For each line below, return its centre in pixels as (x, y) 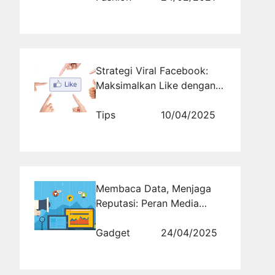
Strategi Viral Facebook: (152, 71)
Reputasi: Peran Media (147, 203)
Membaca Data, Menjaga (153, 189)
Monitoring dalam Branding (159, 218)
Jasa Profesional (134, 100)
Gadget (113, 233)
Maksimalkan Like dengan (156, 86)
